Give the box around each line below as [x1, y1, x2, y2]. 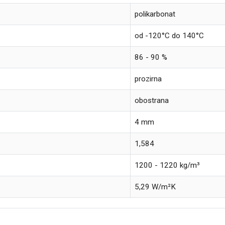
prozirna [135, 74, 162, 83]
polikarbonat [135, 9, 176, 19]
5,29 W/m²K [135, 182, 176, 191]
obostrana [135, 95, 169, 105]
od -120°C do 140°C [135, 31, 204, 40]
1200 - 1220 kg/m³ [135, 160, 200, 170]
